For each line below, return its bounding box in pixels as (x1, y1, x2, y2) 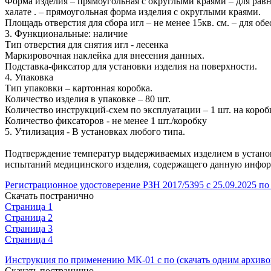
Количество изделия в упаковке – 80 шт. (5, 93, 171, 104)
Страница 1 (5, 201, 53, 212)
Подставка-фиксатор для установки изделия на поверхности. (5, 60, 257, 71)
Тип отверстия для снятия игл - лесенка (5, 39, 168, 50)
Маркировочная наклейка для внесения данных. (5, 50, 204, 60)
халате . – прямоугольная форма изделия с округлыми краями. (5, 6, 261, 17)
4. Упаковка (5, 71, 53, 82)
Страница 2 (5, 212, 53, 223)
